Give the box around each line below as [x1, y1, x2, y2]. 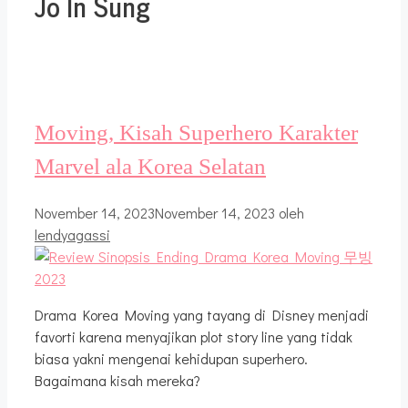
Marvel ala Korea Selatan [35, 153, 266, 178]
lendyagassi [35, 224, 110, 244]
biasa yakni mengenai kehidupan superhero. [35, 348, 308, 368]
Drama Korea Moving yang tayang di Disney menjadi [35, 304, 369, 324]
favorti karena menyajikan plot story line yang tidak [35, 326, 352, 346]
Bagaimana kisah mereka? [35, 370, 200, 390]
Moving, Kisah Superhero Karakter [35, 119, 358, 145]
